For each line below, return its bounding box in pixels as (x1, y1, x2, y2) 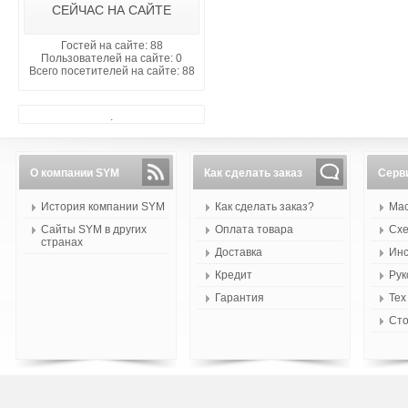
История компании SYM (41, 200, 165, 213)
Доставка (215, 246, 262, 259)
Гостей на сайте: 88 (60, 39, 163, 52)
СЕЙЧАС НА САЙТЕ (52, 3, 171, 17)
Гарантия (215, 291, 264, 304)
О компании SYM (30, 167, 119, 179)
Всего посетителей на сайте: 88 (28, 65, 195, 77)
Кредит (215, 269, 252, 281)
